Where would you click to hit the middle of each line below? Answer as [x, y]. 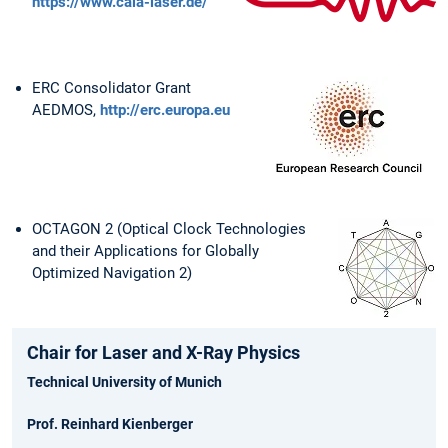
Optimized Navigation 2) [112, 272]
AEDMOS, [66, 110]
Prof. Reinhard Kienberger [110, 423]
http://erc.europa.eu [165, 110]
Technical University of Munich [124, 381]
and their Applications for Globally [145, 250]
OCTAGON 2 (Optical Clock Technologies [169, 228]
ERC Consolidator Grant [111, 88]
